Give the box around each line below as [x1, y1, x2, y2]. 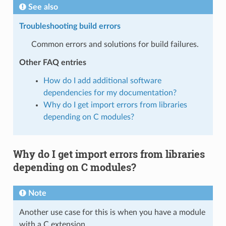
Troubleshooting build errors [19, 22, 121, 30]
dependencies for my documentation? [43, 88, 177, 97]
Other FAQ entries [19, 58, 86, 67]
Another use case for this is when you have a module [19, 208, 205, 216]
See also [28, 3, 58, 11]
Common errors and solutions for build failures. [31, 40, 199, 48]
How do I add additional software [43, 76, 161, 85]
